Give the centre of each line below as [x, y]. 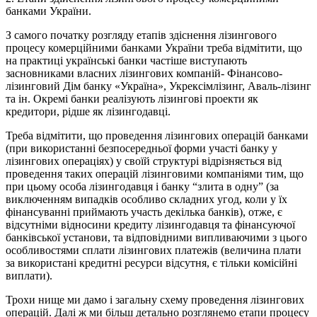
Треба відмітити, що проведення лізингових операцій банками [157, 136]
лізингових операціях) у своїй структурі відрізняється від [144, 161]
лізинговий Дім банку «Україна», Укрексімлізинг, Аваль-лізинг [158, 86]
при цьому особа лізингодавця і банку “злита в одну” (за [142, 187]
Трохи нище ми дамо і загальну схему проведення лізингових [155, 300]
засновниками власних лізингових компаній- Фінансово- [144, 74]
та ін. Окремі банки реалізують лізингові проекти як [132, 99]
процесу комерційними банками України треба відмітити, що [154, 48]
